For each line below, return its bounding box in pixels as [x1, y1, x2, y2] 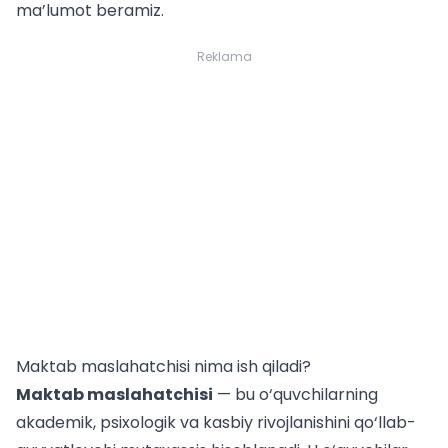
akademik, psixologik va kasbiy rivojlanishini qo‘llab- [16, 411, 416, 435]
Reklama [196, 48, 252, 66]
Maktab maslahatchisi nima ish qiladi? [16, 355, 311, 379]
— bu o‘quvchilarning [213, 383, 378, 407]
